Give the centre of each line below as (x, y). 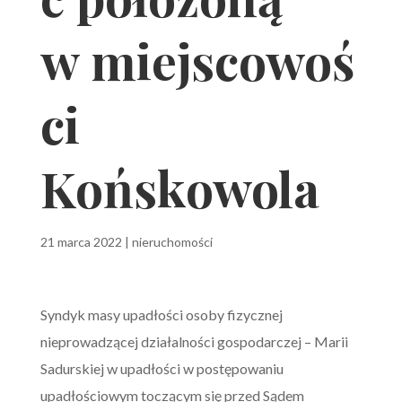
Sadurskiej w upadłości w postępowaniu (162, 368)
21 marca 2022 (81, 242)
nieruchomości (172, 242)
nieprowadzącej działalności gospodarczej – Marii (194, 341)
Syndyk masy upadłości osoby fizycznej (161, 315)
